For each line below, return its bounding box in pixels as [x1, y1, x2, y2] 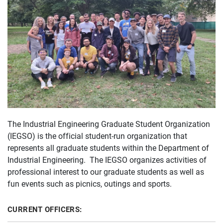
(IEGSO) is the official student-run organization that [7, 130, 187, 141]
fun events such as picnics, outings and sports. [7, 178, 172, 189]
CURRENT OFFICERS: [7, 204, 82, 214]
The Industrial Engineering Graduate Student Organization [7, 118, 210, 129]
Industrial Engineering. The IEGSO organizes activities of [7, 154, 207, 165]
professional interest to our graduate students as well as [7, 166, 204, 177]
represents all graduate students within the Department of [7, 142, 209, 153]
